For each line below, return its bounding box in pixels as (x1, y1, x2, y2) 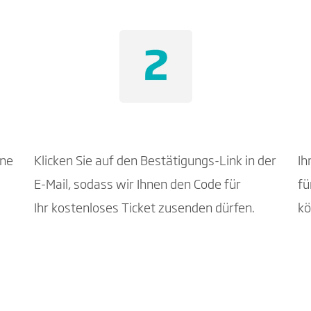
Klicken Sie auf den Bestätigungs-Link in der (34, 155, 276, 168)
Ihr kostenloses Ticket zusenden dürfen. (34, 203, 255, 215)
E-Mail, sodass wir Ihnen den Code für (34, 179, 241, 192)
